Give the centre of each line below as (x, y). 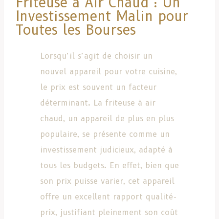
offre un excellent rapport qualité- (109, 197)
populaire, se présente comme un (105, 134)
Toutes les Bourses (76, 30)
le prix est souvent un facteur (98, 87)
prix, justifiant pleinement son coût (109, 212)
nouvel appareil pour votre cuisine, (109, 71)
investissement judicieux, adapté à (106, 150)
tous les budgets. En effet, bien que (109, 165)
